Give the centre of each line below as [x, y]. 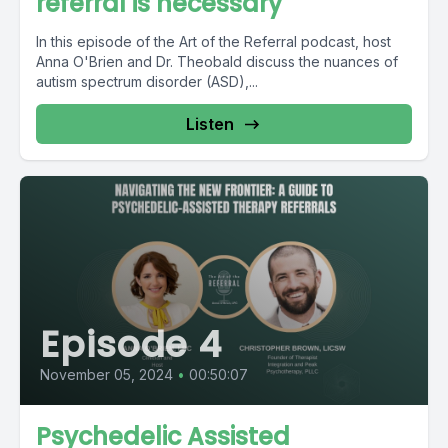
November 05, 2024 [106, 374]
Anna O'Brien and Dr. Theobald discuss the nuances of [217, 61]
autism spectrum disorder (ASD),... [147, 81]
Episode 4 [131, 344]
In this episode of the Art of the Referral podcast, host [213, 41]
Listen [210, 123]
